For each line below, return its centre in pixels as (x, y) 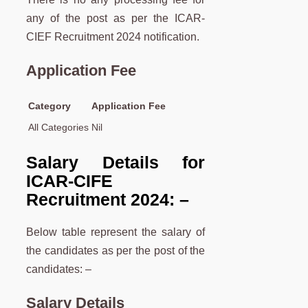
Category (49, 106)
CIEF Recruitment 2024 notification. (113, 37)
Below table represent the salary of (116, 232)
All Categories (58, 128)
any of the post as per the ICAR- (116, 19)
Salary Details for (116, 162)
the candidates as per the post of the (116, 250)
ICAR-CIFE (69, 180)
